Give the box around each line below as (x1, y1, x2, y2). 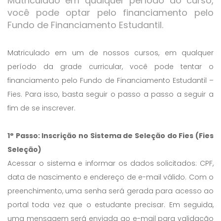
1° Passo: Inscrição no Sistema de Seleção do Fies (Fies (7, 131, 214, 141)
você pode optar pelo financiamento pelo (7, 6, 214, 19)
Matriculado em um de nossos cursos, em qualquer (7, 48, 214, 58)
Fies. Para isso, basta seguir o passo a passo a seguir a (7, 89, 214, 99)
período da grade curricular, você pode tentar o (7, 62, 214, 72)
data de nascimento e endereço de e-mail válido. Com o (7, 172, 214, 182)
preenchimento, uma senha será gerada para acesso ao (7, 186, 214, 196)
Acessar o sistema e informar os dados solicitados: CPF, (7, 158, 214, 168)
